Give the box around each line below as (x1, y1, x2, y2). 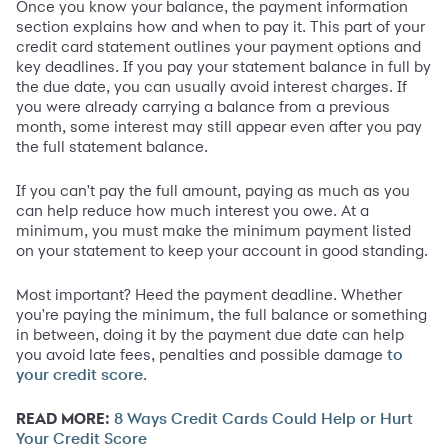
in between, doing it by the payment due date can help (16, 325, 404, 345)
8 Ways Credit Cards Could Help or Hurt (114, 411, 413, 428)
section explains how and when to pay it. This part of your (16, 17, 425, 37)
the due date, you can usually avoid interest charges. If (16, 77, 407, 97)
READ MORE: (16, 409, 110, 429)
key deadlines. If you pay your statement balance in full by (16, 57, 431, 77)
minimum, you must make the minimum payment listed (16, 221, 411, 241)
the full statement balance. (16, 137, 208, 157)
